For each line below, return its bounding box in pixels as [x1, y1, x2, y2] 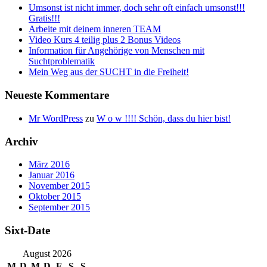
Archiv [5, 135, 38, 148]
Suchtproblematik [29, 56, 95, 67]
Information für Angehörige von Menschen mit [29, 45, 204, 56]
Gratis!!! [29, 13, 60, 24]
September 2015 [29, 202, 90, 213]
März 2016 [29, 159, 70, 170]
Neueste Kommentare [5, 89, 109, 102]
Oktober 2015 [29, 191, 81, 202]
